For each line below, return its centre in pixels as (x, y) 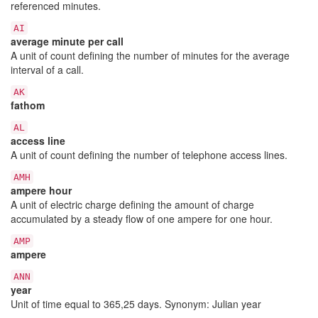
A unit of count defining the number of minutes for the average (150, 55)
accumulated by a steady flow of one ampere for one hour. (142, 218)
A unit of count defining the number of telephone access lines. (149, 154)
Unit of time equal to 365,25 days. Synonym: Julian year (136, 303)
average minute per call (67, 41)
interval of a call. (47, 69)
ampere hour (41, 190)
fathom (28, 105)
